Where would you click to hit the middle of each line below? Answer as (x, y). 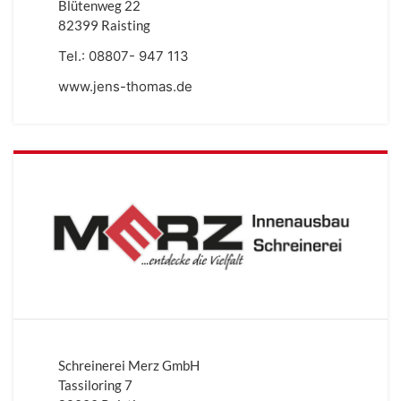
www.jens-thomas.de (125, 86)
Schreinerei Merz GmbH (129, 366)
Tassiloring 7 (95, 385)
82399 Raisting (104, 25)
